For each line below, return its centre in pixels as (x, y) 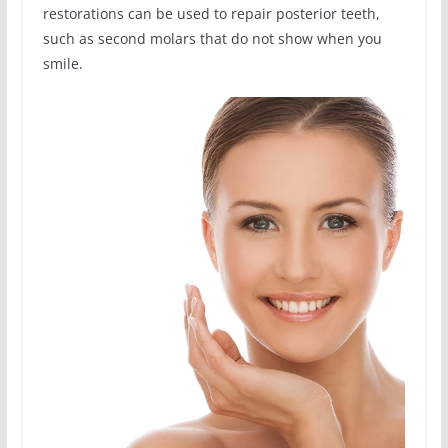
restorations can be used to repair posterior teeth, (211, 13)
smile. (62, 63)
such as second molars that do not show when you (212, 38)
